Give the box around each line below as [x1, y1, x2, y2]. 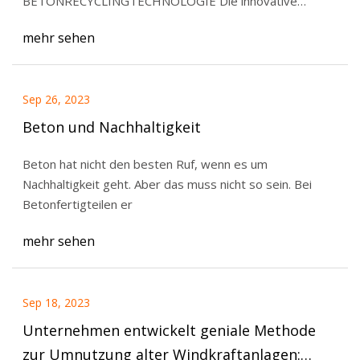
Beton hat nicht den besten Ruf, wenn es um [22, 156, 268, 173]
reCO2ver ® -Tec [22, 13, 120, 30]
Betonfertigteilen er [22, 196, 133, 213]
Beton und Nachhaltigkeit [22, 117, 201, 137]
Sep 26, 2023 [22, 91, 90, 107]
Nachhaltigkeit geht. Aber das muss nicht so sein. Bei [22, 176, 134, 193]
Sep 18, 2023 [22, 295, 90, 311]
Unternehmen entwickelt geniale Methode [22, 320, 316, 340]
